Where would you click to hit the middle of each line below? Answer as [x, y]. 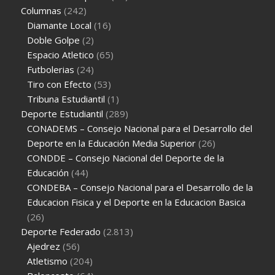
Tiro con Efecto [60, 84]
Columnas [41, 10]
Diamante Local [60, 25]
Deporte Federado [61, 231]
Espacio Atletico [61, 54]
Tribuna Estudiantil [66, 99]
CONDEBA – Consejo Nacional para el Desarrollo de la [140, 187]
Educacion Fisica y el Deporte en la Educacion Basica [137, 202]
